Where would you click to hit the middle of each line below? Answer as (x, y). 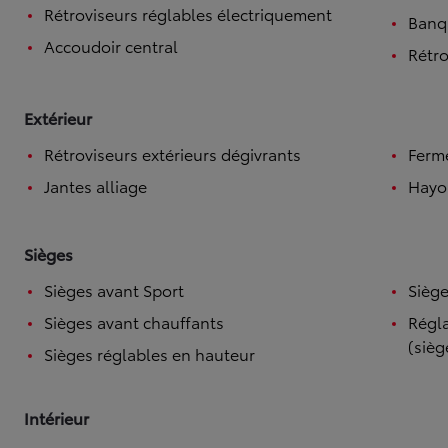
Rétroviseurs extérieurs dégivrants (172, 153)
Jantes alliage (95, 185)
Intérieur (56, 417)
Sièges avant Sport (114, 289)
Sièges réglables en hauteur (149, 353)
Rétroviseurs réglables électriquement (188, 13)
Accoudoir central (111, 45)
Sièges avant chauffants (134, 321)
